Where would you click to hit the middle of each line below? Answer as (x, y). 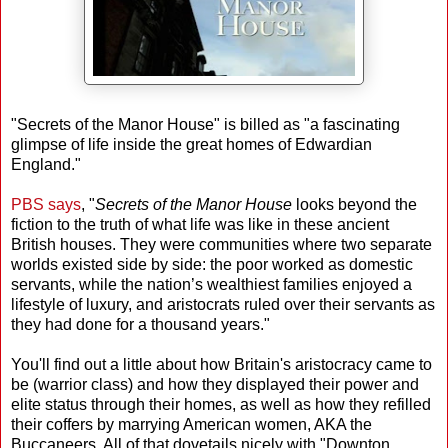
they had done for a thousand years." (140, 324)
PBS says (46, 204)
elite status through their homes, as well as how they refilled (221, 404)
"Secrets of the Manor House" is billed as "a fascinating (205, 124)
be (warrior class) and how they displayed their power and (215, 384)
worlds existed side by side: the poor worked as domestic (212, 264)
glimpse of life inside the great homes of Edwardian (191, 144)
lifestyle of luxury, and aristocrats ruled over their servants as (223, 304)
